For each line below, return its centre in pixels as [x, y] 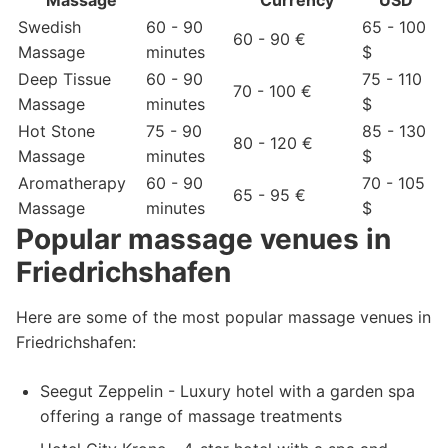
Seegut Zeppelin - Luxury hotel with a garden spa [227, 391]
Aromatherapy [72, 183]
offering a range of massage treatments [191, 416]
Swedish [49, 27]
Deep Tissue [64, 79]
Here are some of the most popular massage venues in [223, 317]
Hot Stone [56, 131]
